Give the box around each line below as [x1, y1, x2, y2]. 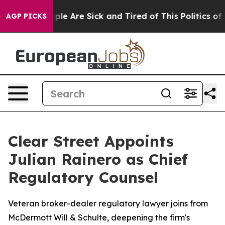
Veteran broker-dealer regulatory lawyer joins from [8, 198, 208, 208]
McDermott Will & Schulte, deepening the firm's [8, 212, 190, 222]
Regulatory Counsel [8, 168, 158, 187]
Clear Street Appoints [8, 132, 174, 151]
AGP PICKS [6, 12, 47, 21]
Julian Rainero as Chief [8, 150, 188, 169]
